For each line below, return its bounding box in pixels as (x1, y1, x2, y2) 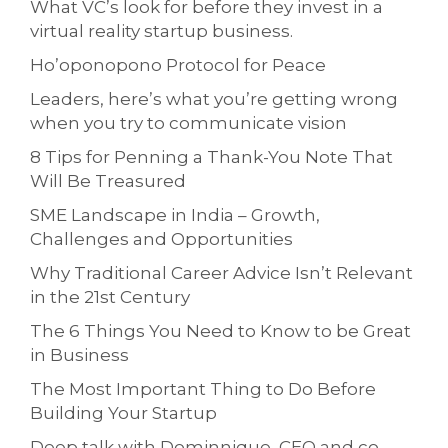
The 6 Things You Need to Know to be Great (30, 321, 411, 342)
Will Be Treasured (30, 171, 186, 192)
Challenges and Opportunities (30, 229, 293, 250)
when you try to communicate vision (30, 113, 347, 134)
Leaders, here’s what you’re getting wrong (30, 89, 398, 110)
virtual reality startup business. (30, 21, 293, 42)
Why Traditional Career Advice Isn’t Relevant (30, 263, 413, 284)
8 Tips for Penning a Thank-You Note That (30, 147, 393, 168)
